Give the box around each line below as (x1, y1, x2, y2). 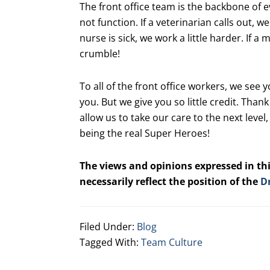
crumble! (80, 47, 120, 60)
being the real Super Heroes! (80, 127, 210, 140)
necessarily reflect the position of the (80, 175, 260, 188)
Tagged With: (80, 236, 141, 249)
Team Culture (141, 236, 202, 249)
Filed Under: (80, 220, 137, 233)
